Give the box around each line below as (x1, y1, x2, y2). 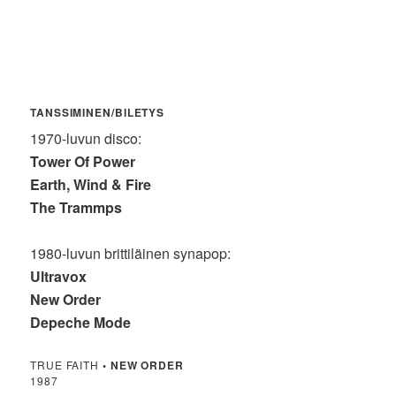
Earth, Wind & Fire (30, 174, 152, 195)
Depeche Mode (30, 312, 132, 333)
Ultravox (30, 266, 88, 287)
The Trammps (30, 197, 123, 218)
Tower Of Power (30, 151, 136, 172)
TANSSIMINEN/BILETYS (30, 104, 165, 121)
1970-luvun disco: (30, 128, 142, 149)
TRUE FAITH (30, 357, 103, 373)
